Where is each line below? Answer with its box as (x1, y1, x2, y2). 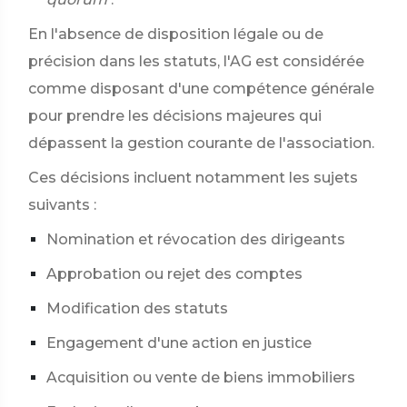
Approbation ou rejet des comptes (46, 265, 303, 283)
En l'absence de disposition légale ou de (28, 25, 323, 43)
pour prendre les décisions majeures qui (28, 107, 322, 124)
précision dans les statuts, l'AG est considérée (28, 53, 364, 70)
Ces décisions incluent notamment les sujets (28, 169, 358, 186)
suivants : (28, 196, 96, 213)
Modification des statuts (46, 300, 228, 317)
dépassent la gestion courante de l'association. (28, 134, 374, 152)
